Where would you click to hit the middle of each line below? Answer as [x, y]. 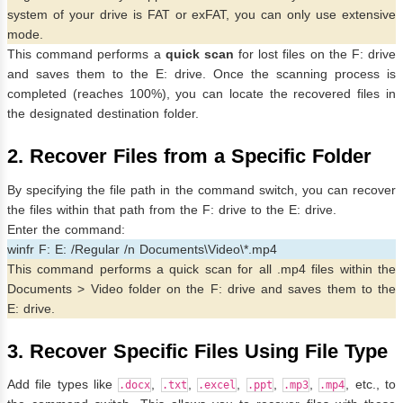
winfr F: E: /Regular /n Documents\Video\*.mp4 [142, 249]
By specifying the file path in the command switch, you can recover [201, 189]
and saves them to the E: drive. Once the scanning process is [201, 73]
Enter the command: [66, 229]
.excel [217, 385]
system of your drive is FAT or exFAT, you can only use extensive [201, 14]
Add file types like [63, 385]
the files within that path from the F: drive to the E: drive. [172, 209]
